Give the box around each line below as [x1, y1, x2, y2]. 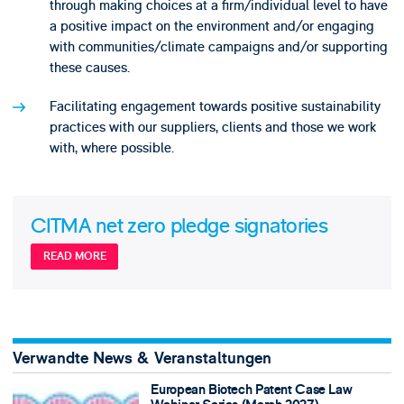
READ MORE [42, 250, 106, 264]
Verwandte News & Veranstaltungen [12, 347, 271, 369]
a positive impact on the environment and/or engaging [49, 16, 374, 35]
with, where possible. [49, 139, 174, 158]
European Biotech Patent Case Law [151, 381, 353, 399]
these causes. [49, 58, 130, 77]
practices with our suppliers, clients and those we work [49, 118, 376, 137]
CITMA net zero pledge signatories [31, 213, 328, 239]
